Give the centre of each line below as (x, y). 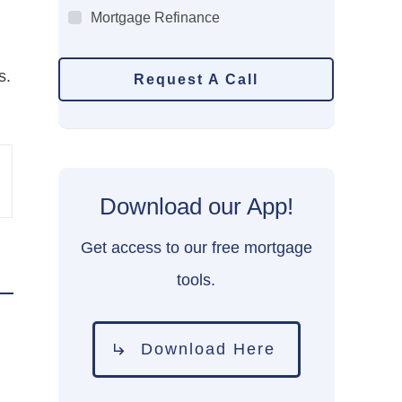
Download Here (211, 349)
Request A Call (197, 79)
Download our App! (196, 206)
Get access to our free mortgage (196, 247)
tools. (197, 280)
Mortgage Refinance (156, 17)
